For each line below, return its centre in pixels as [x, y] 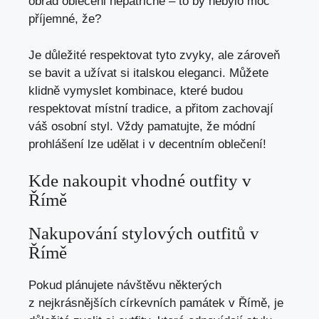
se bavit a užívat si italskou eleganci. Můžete [148, 73]
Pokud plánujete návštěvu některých [125, 286]
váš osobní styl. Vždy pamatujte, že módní [142, 126]
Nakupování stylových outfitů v [144, 234]
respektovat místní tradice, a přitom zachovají [151, 108]
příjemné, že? [65, 19]
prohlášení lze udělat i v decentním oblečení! [147, 144]
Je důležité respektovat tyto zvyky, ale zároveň [154, 55]
